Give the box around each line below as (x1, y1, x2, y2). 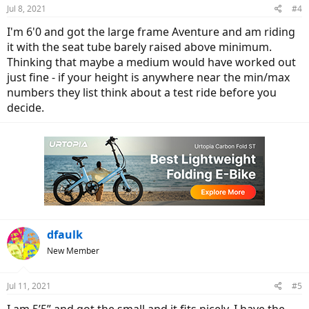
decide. (7, 100, 44, 115)
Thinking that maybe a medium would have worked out (7, 54, 296, 70)
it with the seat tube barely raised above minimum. (7, 39, 272, 54)
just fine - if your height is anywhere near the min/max (7, 70, 290, 85)
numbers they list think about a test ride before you (7, 85, 277, 100)
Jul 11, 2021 (7, 280, 51, 292)
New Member (47, 245, 99, 257)
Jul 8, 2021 (7, 3, 46, 14)
